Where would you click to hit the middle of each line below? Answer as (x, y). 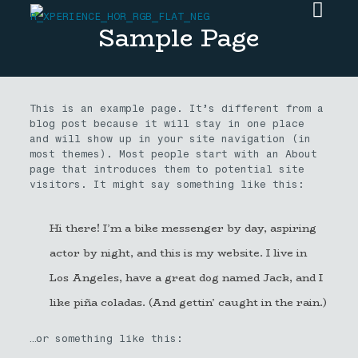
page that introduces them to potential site (167, 169)
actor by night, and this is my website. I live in (178, 253)
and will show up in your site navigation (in (170, 139)
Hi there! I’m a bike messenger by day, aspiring (183, 228)
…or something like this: (106, 338)
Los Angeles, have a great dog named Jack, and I (186, 277)
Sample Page (179, 38)
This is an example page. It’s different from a (176, 108)
